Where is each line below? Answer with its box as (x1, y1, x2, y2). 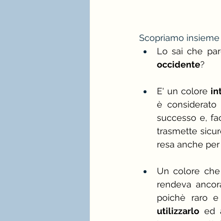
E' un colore (157, 85, 211, 96)
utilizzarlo (157, 205, 199, 216)
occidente (157, 59, 200, 70)
